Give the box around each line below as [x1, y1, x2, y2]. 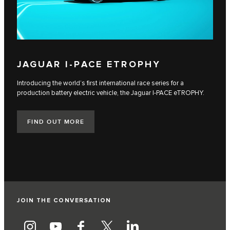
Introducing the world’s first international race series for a [17, 79, 184, 87]
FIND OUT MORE [27, 118, 85, 126]
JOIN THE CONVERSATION [17, 196, 111, 204]
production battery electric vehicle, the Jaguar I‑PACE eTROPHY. [17, 88, 204, 97]
